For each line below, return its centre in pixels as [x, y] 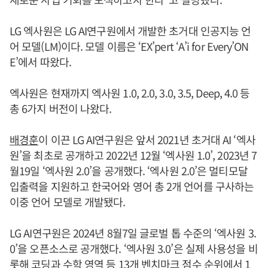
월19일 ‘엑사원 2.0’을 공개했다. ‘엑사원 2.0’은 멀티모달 [129, 170]
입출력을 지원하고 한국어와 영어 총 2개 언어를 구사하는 [132, 186]
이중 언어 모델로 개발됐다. [68, 202]
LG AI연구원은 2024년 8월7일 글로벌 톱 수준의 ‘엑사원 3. [133, 233]
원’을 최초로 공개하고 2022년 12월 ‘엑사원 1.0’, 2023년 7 [133, 155]
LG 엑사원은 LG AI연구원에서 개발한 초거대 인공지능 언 [130, 31]
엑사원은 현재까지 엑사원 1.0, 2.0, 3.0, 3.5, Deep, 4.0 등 [130, 93]
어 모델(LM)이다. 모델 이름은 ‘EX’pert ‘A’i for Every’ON [129, 46]
